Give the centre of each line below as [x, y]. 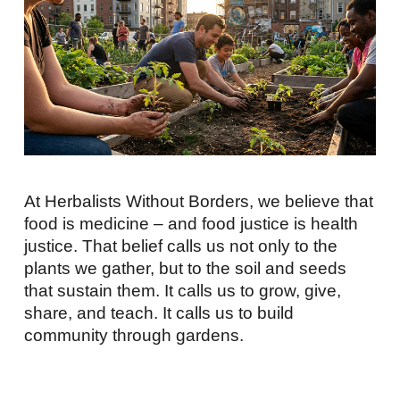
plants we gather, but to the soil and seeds [186, 268]
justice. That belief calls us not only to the [181, 246]
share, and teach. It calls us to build [159, 312]
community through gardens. [134, 335]
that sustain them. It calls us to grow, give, [183, 290]
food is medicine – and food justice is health [192, 223]
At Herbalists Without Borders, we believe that [199, 201]
